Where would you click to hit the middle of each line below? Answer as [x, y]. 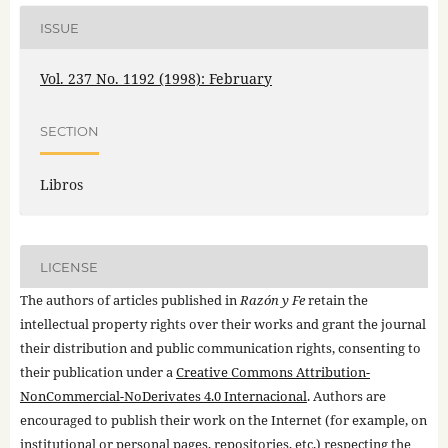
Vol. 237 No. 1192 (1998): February [155, 79]
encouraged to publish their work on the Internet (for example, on [223, 420]
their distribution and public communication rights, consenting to [220, 348]
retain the [336, 300]
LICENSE [68, 266]
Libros [61, 185]
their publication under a [97, 372]
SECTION [69, 130]
